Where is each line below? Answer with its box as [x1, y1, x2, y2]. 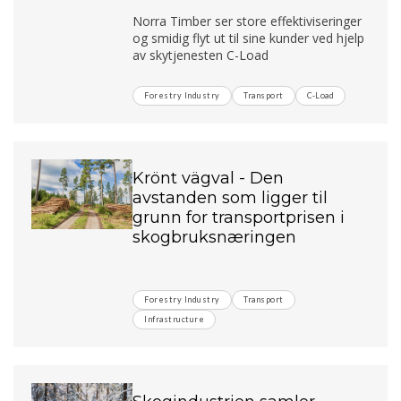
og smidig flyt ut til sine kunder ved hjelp [132, 29, 365, 47]
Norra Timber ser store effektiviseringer [132, 12, 363, 30]
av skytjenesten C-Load [132, 46, 269, 64]
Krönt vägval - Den [132, 167, 285, 188]
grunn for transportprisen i [132, 207, 346, 227]
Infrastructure [144, 313, 205, 324]
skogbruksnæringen [132, 226, 297, 247]
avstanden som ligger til [132, 187, 328, 208]
